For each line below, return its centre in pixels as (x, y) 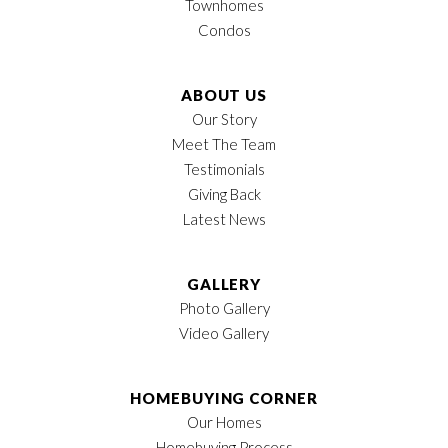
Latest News (224, 219)
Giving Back (224, 194)
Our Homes (224, 422)
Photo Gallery (224, 308)
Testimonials (224, 169)
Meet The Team (224, 144)
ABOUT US (224, 95)
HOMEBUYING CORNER (224, 398)
